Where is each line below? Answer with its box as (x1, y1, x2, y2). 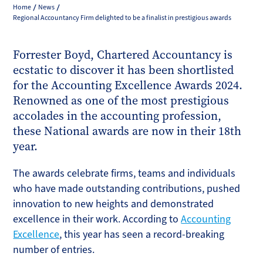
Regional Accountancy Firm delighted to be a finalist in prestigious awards (13, 14, 232, 22)
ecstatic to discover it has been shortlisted (13, 62, 234, 77)
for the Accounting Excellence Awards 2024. (13, 77, 243, 93)
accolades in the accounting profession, (13, 108, 222, 123)
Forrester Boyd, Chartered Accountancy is (13, 47, 233, 62)
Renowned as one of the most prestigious (13, 93, 230, 108)
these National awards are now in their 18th (13, 123, 242, 139)
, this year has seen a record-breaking (59, 228, 225, 241)
